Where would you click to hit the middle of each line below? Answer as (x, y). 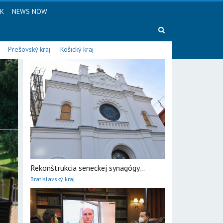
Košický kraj (77, 49)
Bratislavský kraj (53, 179)
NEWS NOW (29, 11)
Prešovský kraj (29, 49)
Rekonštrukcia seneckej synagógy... (88, 168)
